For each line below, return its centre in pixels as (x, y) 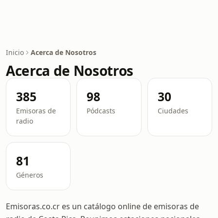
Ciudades (173, 111)
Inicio (15, 52)
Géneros (30, 175)
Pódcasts (101, 111)
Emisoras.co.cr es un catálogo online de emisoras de (102, 206)
